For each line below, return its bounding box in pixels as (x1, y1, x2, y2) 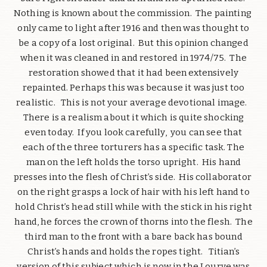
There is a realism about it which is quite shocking (23, 112, 244, 123)
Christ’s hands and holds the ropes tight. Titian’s (27, 246, 240, 257)
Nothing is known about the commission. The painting (13, 8, 254, 19)
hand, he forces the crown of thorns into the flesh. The (14, 216, 253, 228)
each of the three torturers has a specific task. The (23, 142, 244, 153)
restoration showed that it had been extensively (28, 67, 239, 79)
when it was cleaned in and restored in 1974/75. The (20, 52, 247, 64)
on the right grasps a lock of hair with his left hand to (17, 187, 250, 198)
